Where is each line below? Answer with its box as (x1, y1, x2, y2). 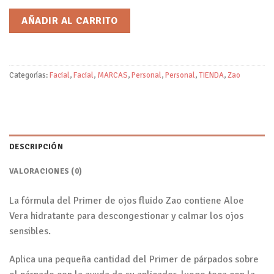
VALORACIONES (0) (9, 166, 83, 177)
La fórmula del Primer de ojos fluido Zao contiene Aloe (9, 194, 244, 207)
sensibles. (9, 225, 51, 238)
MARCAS (97, 70, 128, 80)
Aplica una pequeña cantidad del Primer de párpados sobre (9, 253, 259, 266)
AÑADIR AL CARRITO (21, 14, 118, 27)
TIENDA (199, 70, 224, 80)
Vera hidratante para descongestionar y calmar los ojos (9, 210, 243, 223)
